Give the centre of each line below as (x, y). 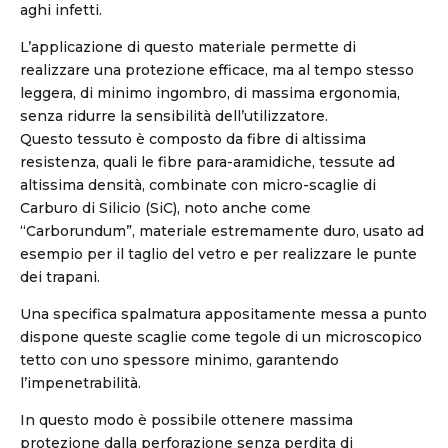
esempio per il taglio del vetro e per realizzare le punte (218, 254)
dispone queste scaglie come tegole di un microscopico (221, 337)
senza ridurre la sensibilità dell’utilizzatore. (174, 116)
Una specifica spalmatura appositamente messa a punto (223, 314)
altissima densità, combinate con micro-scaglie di (198, 185)
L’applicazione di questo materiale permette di (188, 47)
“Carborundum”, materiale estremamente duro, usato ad (222, 231)
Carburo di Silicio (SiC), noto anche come (165, 208)
